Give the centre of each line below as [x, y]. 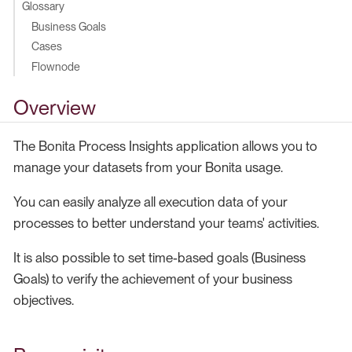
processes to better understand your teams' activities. [166, 224]
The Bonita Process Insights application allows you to [165, 147]
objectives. [44, 301]
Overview [55, 107]
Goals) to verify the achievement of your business [153, 279]
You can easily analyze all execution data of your [150, 202]
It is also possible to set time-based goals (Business [159, 258]
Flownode [56, 66]
